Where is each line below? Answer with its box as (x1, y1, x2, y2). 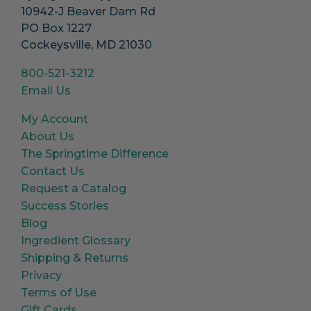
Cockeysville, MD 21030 (21, 37, 152, 51)
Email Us (21, 83, 71, 97)
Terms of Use (21, 285, 96, 299)
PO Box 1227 (21, 21, 92, 35)
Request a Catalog (21, 181, 126, 195)
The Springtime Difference (21, 146, 169, 160)
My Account (21, 112, 88, 126)
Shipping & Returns (21, 251, 128, 264)
